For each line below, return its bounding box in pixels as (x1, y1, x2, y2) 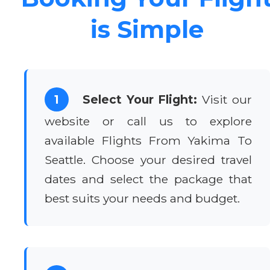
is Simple (90, 14, 204, 44)
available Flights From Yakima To (45, 133, 252, 148)
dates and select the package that (45, 171, 252, 186)
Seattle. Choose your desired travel (45, 152, 252, 167)
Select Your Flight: (82, 92, 198, 107)
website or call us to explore (45, 113, 252, 128)
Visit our (197, 92, 253, 107)
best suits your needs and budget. (45, 190, 240, 206)
